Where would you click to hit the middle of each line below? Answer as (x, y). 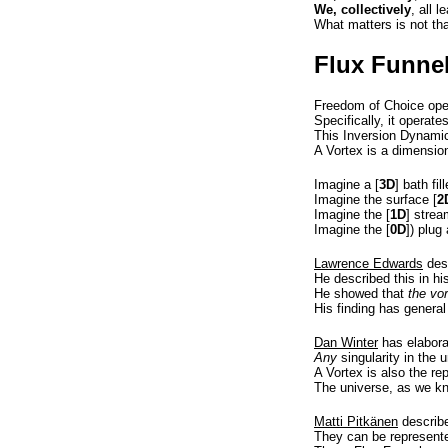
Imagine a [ (346, 184)
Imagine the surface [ (375, 199)
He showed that (361, 293)
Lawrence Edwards (368, 263)
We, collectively (362, 9)
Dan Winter (346, 342)
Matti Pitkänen (356, 421)
